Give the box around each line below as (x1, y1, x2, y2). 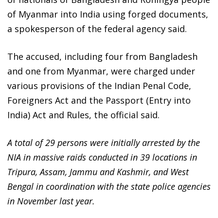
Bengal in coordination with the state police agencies (7, 180, 211, 192)
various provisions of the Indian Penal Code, (7, 79, 191, 91)
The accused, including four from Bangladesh (7, 50, 198, 62)
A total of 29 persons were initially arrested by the (7, 136, 200, 148)
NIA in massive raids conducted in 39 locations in (7, 151, 197, 163)
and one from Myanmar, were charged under (7, 65, 195, 77)
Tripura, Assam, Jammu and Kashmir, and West (7, 165, 189, 178)
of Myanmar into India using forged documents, (7, 8, 208, 20)
